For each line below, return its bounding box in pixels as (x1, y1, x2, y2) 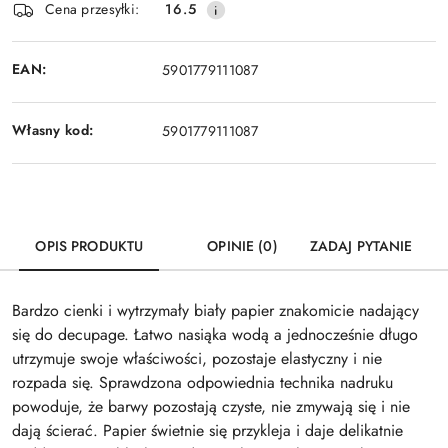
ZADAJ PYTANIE (309, 235, 413, 256)
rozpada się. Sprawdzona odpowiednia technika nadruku (12, 370, 393, 394)
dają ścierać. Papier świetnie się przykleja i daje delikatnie (12, 418, 403, 442)
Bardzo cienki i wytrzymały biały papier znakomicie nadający (12, 298, 419, 322)
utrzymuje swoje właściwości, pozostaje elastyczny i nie (12, 346, 382, 370)
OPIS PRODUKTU (35, 235, 144, 256)
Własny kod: (12, 120, 94, 141)
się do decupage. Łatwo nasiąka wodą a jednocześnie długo (12, 322, 418, 346)
